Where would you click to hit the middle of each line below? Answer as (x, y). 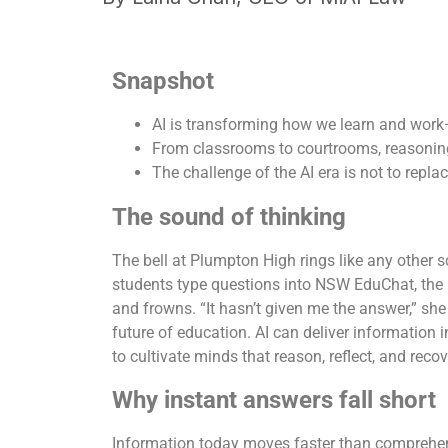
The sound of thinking (229, 216)
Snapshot (163, 80)
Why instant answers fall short (274, 400)
